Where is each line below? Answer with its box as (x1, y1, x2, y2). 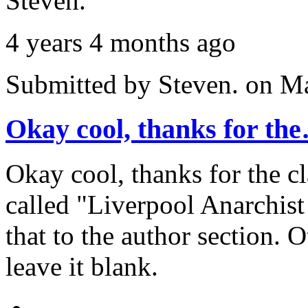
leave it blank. (5, 251, 158, 281)
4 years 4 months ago (5, 27, 236, 58)
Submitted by (5, 69, 158, 100)
